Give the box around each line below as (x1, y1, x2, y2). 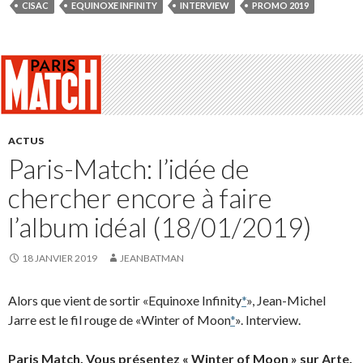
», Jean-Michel (246, 293, 326, 309)
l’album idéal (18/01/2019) (8, 211, 311, 244)
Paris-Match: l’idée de (8, 152, 250, 186)
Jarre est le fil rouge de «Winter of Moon (8, 312, 230, 328)
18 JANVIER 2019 (22, 252, 97, 265)
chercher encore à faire (8, 181, 272, 215)
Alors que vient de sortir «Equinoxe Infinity (8, 293, 241, 309)
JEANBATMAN (120, 252, 184, 265)
